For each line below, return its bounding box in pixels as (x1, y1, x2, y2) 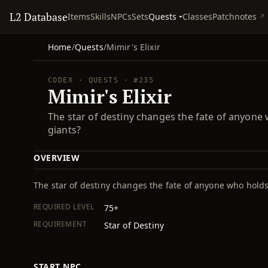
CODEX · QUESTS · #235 (48, 76, 154, 84)
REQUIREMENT (33, 219, 87, 229)
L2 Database (10, 9, 68, 24)
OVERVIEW (33, 152, 80, 163)
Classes (182, 11, 213, 22)
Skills (90, 11, 111, 22)
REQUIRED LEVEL (33, 202, 95, 212)
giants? (48, 123, 81, 136)
